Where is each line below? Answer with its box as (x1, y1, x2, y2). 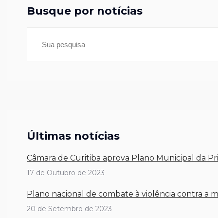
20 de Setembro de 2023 (27, 204, 112, 213)
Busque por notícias (27, 4, 143, 18)
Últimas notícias (27, 129, 120, 143)
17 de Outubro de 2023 (27, 168, 105, 177)
